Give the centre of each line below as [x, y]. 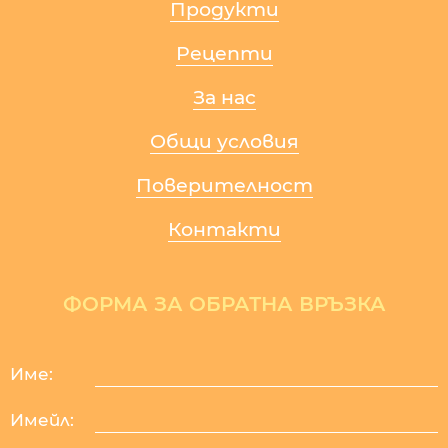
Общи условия [224, 141]
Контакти [224, 229]
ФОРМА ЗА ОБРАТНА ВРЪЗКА [224, 303]
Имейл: [42, 419]
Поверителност [224, 185]
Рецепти [224, 53]
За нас [224, 97]
